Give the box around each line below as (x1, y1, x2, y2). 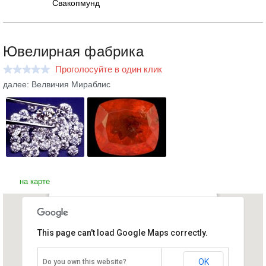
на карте (20, 177, 50, 186)
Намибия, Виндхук (110, 229, 171, 237)
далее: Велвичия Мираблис (3, 80, 110, 89)
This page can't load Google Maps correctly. (37, 228, 208, 237)
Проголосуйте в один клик (55, 64, 162, 74)
